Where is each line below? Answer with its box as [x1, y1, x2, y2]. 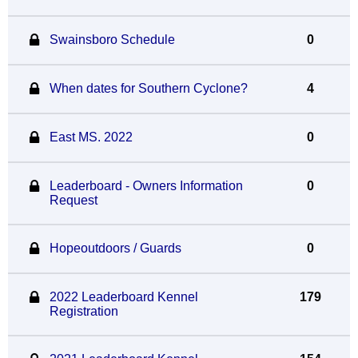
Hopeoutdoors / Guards [49, 241, 181, 255]
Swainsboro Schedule [49, 33, 175, 46]
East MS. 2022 [49, 130, 133, 144]
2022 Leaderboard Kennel [49, 290, 198, 304]
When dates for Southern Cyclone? [49, 82, 248, 95]
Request [49, 193, 97, 207]
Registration [49, 304, 118, 318]
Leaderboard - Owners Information [49, 179, 243, 193]
